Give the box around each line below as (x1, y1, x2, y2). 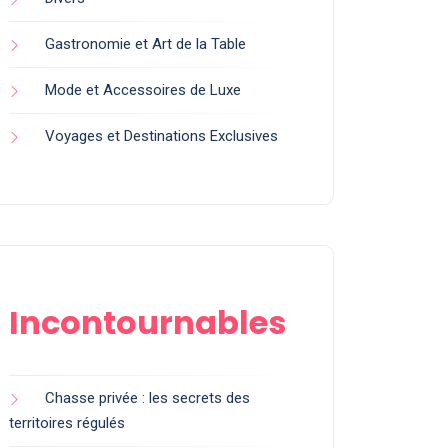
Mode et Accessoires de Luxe (45, 81, 241, 99)
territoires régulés (9, 414, 125, 432)
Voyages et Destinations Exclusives (45, 127, 278, 145)
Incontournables (9, 300, 286, 345)
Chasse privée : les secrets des (45, 389, 250, 407)
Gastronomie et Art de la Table (45, 35, 246, 53)
